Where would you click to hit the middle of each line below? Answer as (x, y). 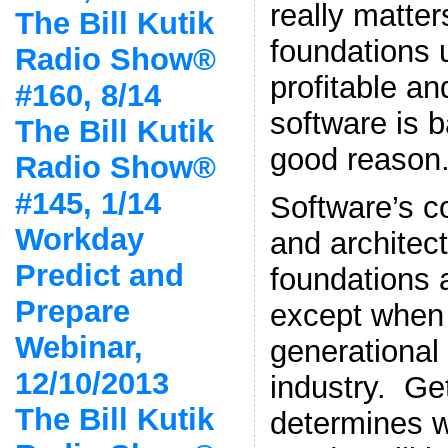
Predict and (99, 275)
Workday (79, 239)
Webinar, (78, 347)
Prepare (72, 311)
